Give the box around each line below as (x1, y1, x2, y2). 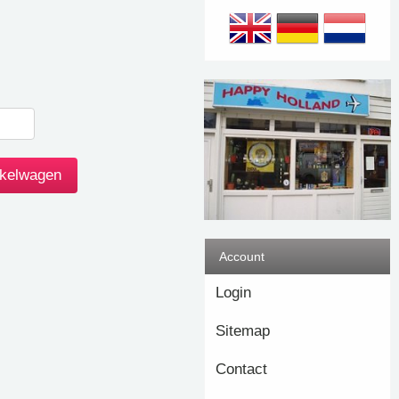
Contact (216, 360, 267, 378)
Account (216, 248, 265, 264)
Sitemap (216, 322, 270, 339)
